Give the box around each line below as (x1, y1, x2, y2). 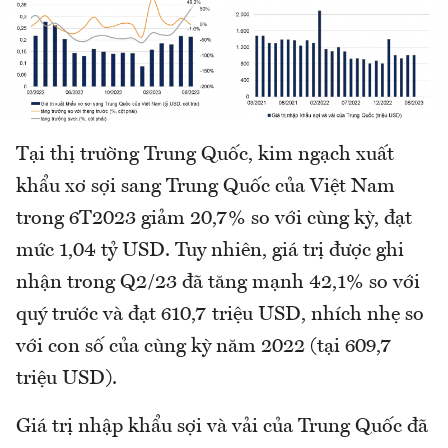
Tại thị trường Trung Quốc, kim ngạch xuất (16, 144, 394, 165)
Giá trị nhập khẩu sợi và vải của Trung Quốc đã (16, 416, 428, 437)
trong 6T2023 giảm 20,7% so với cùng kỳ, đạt (16, 208, 412, 229)
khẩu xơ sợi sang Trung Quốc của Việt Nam (16, 176, 395, 197)
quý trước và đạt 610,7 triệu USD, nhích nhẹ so (16, 304, 424, 325)
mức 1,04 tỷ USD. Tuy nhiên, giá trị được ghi (16, 240, 404, 261)
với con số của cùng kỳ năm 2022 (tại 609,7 (16, 336, 392, 357)
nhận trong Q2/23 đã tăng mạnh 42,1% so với (16, 272, 420, 293)
